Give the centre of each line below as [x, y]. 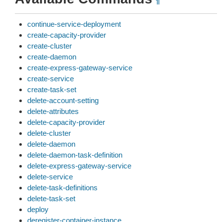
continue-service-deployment [74, 24]
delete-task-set [51, 198]
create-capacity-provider [67, 35]
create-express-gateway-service [80, 68]
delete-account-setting [63, 100]
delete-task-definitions [62, 188]
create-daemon [52, 57]
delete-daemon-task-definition [75, 155]
